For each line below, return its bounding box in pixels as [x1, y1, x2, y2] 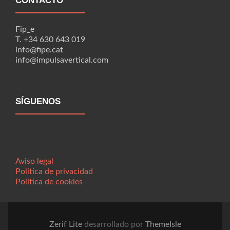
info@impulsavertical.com [15, 56, 108, 64]
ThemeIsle [145, 220, 181, 228]
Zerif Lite [49, 220, 84, 228]
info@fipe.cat [15, 46, 63, 54]
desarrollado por [84, 220, 145, 228]
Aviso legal [15, 157, 53, 165]
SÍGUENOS [15, 97, 61, 106]
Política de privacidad [15, 167, 93, 176]
